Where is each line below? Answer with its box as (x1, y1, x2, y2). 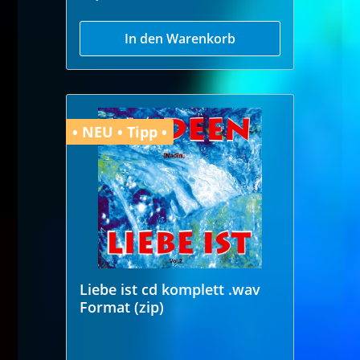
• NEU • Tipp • (72, 121, 168, 141)
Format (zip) (80, 297, 165, 317)
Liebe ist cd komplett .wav (80, 279, 261, 299)
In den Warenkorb (125, 29, 235, 47)
